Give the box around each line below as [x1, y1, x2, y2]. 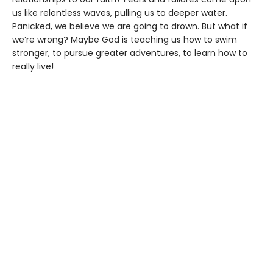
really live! [12, 60, 54, 73]
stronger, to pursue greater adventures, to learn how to [12, 46, 247, 59]
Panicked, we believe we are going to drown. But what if [12, 19, 247, 32]
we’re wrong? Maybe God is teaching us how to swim [12, 33, 237, 46]
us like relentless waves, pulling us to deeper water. [12, 6, 227, 19]
